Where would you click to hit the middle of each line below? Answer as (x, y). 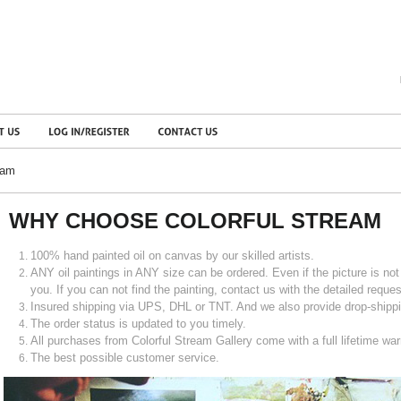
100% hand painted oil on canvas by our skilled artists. (172, 256)
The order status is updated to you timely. (138, 324)
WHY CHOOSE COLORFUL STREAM (195, 221)
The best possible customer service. (125, 358)
